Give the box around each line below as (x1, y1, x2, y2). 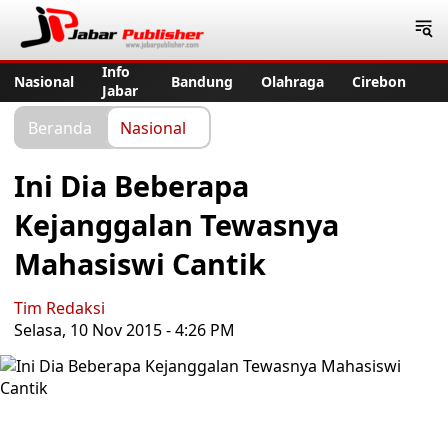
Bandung (171, 71, 233, 91)
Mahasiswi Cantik (14, 244, 266, 283)
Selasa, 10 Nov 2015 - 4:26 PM (14, 319, 235, 341)
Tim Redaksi (14, 297, 105, 319)
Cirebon (352, 71, 406, 91)
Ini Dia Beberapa (14, 166, 249, 205)
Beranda (28, 116, 92, 138)
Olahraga (261, 71, 324, 91)
